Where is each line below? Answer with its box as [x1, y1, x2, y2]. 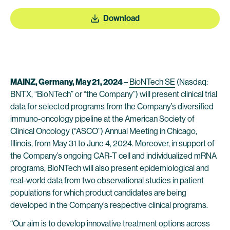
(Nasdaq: [175, 77, 208, 87]
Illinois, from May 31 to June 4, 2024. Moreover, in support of [10, 139, 215, 148]
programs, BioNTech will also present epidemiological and [10, 163, 209, 173]
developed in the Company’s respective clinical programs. [10, 200, 208, 210]
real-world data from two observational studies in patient [10, 176, 204, 185]
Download [103, 13, 140, 23]
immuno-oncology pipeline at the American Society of [10, 114, 195, 124]
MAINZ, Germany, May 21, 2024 [10, 77, 124, 87]
